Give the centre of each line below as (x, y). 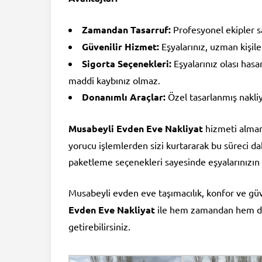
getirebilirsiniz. (99, 226)
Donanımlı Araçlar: (124, 96)
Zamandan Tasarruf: (126, 29)
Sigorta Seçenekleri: (127, 63)
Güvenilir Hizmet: (120, 46)
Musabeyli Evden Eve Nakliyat (136, 128)
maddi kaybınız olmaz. (114, 80)
